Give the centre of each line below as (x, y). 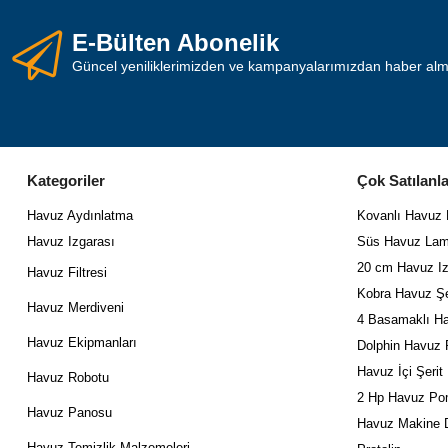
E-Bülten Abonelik (175, 43)
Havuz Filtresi (67, 272)
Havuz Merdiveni (75, 307)
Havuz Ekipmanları (82, 342)
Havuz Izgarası (71, 241)
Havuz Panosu (69, 412)
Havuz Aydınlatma (80, 215)
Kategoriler (66, 180)
